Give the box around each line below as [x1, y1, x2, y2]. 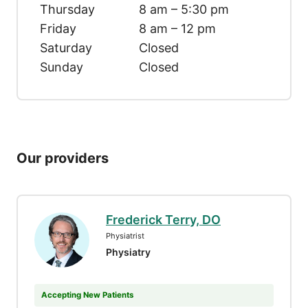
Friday [40, 21, 76, 36]
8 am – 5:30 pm [139, 1, 229, 16]
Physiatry [106, 245, 151, 258]
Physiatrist [106, 230, 144, 241]
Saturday [40, 40, 92, 55]
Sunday [40, 59, 83, 74]
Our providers [16, 149, 109, 166]
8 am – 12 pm [139, 21, 216, 36]
